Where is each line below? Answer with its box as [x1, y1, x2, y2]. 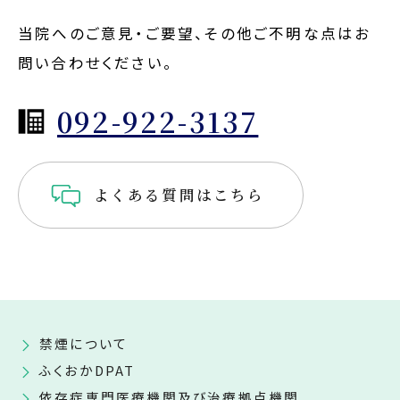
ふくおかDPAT [39, 361, 136, 379]
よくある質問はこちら [93, 184, 265, 205]
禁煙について [39, 334, 129, 353]
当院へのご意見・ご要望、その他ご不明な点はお [18, 22, 371, 44]
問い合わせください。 [18, 52, 173, 73]
